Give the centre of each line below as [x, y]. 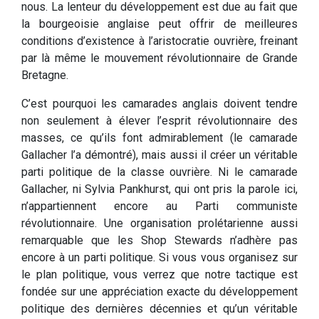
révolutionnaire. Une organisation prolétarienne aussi [159, 224]
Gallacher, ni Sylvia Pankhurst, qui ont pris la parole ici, [159, 189]
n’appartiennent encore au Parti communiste [159, 206]
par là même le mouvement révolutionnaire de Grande [159, 58]
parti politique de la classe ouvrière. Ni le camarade [159, 172]
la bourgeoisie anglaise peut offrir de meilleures [159, 24]
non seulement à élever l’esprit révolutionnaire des [159, 121]
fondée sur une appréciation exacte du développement [159, 292]
